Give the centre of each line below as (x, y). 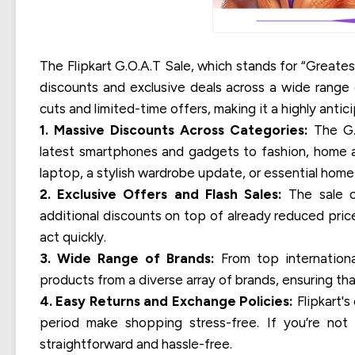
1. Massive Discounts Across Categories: (174, 130)
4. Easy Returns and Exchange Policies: (167, 302)
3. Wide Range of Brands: (127, 259)
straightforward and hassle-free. (136, 344)
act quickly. (73, 237)
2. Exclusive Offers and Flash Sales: (161, 195)
